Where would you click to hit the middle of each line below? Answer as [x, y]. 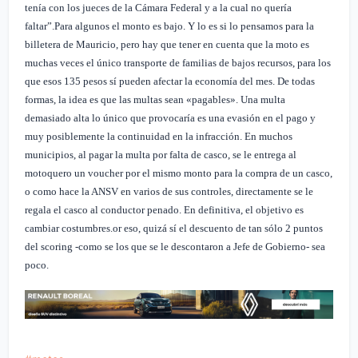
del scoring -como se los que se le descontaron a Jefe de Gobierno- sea [175, 246]
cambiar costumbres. [69, 228]
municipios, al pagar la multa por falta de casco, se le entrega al [161, 154]
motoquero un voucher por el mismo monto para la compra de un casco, [179, 173]
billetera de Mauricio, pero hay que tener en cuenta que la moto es [167, 44]
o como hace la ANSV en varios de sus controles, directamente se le [169, 191]
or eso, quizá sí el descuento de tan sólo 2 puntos [218, 228]
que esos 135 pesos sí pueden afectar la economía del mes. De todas [170, 81]
